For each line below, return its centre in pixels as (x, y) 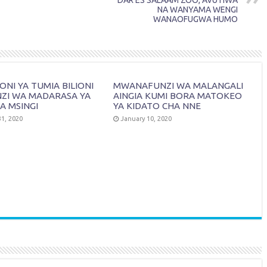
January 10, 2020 (146, 119)
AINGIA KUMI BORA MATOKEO (178, 96)
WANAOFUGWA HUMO (195, 19)
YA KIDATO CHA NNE (157, 106)
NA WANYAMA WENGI (198, 10)
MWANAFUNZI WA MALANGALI (178, 86)
